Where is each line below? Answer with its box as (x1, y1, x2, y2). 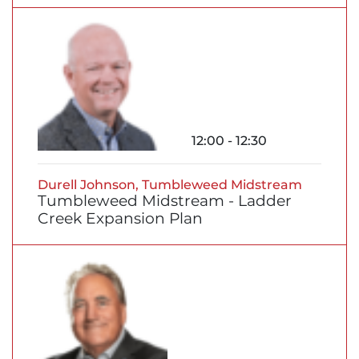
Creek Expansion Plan (38, 209, 203, 228)
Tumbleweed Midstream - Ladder (38, 192, 292, 211)
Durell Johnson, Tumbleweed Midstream (38, 177, 302, 193)
